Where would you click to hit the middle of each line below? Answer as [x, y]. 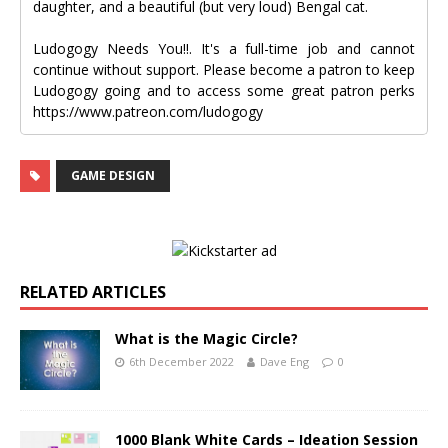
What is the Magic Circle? [208, 339]
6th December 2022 [181, 362]
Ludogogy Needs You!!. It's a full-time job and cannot [224, 49]
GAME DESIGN [113, 176]
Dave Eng [284, 362]
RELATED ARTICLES [93, 292]
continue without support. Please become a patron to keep [224, 70]
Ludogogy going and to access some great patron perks [224, 91]
